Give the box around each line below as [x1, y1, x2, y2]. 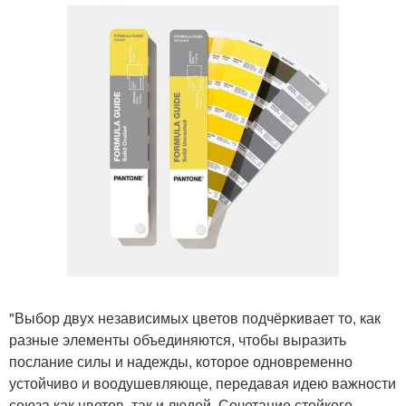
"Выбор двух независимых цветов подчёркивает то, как [9, 306, 381, 328]
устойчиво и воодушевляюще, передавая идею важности [9, 372, 396, 393]
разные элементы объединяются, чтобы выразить [9, 328, 346, 350]
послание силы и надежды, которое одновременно [9, 350, 353, 372]
